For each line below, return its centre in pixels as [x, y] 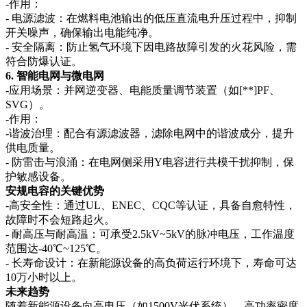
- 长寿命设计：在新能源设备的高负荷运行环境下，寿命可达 [151, 262]
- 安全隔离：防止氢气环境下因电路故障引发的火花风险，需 [151, 47]
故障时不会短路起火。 [60, 219]
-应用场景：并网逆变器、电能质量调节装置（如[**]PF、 [143, 90]
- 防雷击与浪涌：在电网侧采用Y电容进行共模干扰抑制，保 [150, 162]
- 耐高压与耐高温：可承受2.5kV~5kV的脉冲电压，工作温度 [150, 234]
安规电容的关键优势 [55, 191]
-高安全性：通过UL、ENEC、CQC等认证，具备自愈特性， [151, 205]
